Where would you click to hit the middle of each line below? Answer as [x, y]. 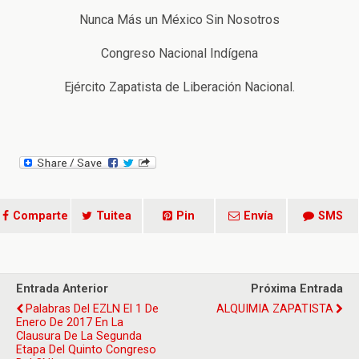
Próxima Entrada [297, 289]
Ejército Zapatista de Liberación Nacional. [179, 87]
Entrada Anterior [62, 289]
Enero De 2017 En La [70, 323]
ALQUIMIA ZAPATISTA [275, 309]
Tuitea [114, 216]
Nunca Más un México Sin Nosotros [179, 20]
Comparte [40, 216]
